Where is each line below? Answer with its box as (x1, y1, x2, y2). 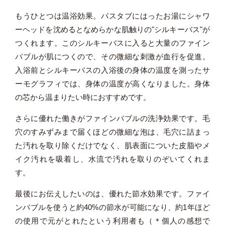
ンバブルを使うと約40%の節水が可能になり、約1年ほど (15, 202, 210, 211)
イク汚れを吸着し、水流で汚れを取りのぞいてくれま (15, 154, 210, 163)
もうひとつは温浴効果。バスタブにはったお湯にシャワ (15, 11, 210, 20)
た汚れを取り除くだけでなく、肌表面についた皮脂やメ (15, 141, 210, 150)
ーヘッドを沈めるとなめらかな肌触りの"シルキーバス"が (15, 25, 210, 34)
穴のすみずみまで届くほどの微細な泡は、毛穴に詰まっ (15, 127, 210, 136)
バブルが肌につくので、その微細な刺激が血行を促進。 (15, 52, 210, 61)
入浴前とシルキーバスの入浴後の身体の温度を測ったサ (15, 65, 210, 74)
